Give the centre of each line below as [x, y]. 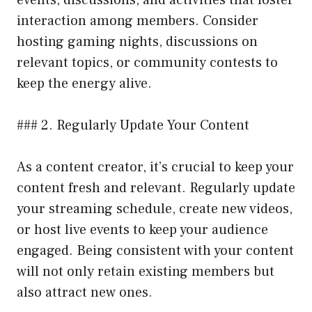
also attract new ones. [85, 293]
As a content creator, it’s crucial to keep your [155, 167]
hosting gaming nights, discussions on [137, 42]
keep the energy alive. [84, 84]
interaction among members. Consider [138, 21]
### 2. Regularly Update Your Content [133, 126]
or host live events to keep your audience [142, 230]
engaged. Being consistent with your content [155, 251]
